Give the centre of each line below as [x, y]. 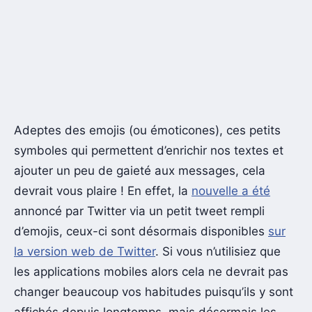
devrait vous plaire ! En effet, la [103, 190]
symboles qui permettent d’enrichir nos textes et [149, 150]
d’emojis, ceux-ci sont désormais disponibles [141, 231]
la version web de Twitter [85, 251]
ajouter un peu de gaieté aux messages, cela [140, 170]
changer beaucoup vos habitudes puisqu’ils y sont [154, 291]
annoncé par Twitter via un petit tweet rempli [139, 211]
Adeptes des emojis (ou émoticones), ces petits [147, 130]
